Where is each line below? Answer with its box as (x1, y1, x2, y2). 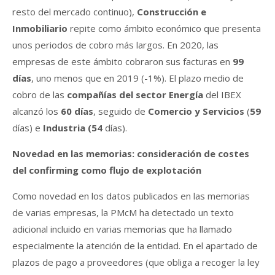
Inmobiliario (12, 21, 68, 34)
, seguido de (93, 104, 148, 117)
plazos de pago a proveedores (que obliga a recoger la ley (12, 255, 260, 268)
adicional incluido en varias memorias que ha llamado (12, 222, 232, 235)
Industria (43, 121, 85, 134)
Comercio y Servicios (148, 104, 244, 117)
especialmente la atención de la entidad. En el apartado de (12, 239, 258, 252)
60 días (61, 104, 93, 117)
